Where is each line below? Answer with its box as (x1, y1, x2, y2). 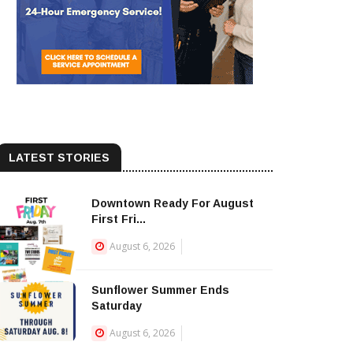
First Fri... (91, 213, 146, 225)
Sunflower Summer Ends (91, 284, 229, 296)
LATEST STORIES (9, 151, 110, 164)
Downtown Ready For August (91, 197, 254, 210)
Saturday (91, 299, 142, 312)
